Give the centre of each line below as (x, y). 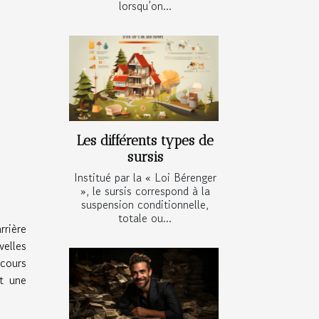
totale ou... (145, 218)
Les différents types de (145, 141)
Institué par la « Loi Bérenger (145, 178)
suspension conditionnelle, (145, 205)
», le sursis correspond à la (145, 191)
